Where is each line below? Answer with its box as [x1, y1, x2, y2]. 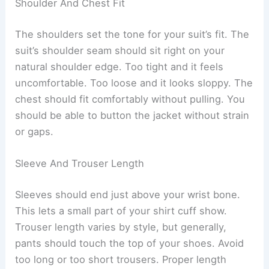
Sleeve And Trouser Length [15, 157, 145, 169]
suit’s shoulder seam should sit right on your [15, 44, 225, 56]
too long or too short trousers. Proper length [15, 253, 227, 265]
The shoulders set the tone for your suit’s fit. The [15, 28, 250, 40]
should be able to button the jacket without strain [15, 109, 250, 121]
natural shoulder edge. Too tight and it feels [15, 60, 224, 73]
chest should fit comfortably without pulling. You [15, 92, 246, 105]
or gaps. [15, 125, 54, 138]
